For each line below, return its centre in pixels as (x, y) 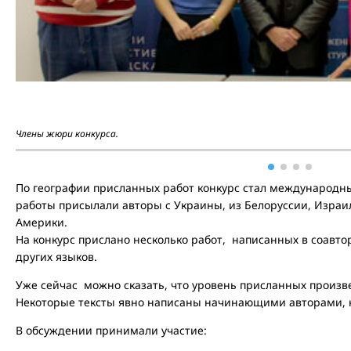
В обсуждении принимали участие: (111, 330)
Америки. (42, 222)
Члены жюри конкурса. (67, 134)
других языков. (56, 257)
